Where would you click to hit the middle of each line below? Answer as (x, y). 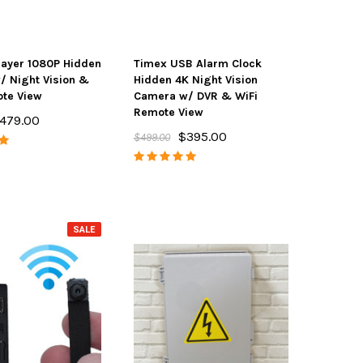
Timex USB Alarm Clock (197, 64)
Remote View (168, 112)
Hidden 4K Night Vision (195, 80)
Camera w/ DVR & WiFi (195, 96)
